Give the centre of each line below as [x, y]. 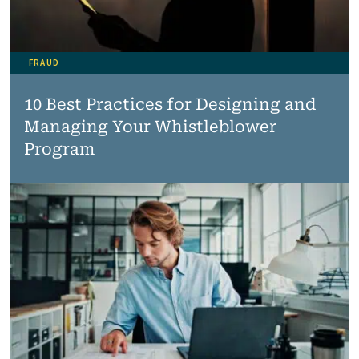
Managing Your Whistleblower [150, 126]
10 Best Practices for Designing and [169, 104]
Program [59, 149]
